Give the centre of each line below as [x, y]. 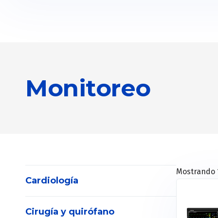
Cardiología [52, 181]
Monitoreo [88, 88]
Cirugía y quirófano [70, 212]
